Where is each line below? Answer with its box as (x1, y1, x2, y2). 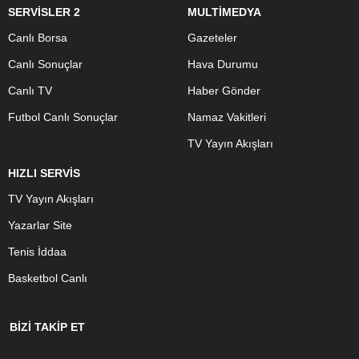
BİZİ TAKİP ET (10, 321, 85, 333)
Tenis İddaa (8, 245, 67, 258)
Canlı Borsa (8, 31, 67, 44)
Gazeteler (188, 31, 237, 44)
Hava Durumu (188, 58, 258, 71)
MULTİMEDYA (188, 6, 261, 18)
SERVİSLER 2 (8, 6, 80, 18)
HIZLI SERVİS (8, 167, 80, 179)
